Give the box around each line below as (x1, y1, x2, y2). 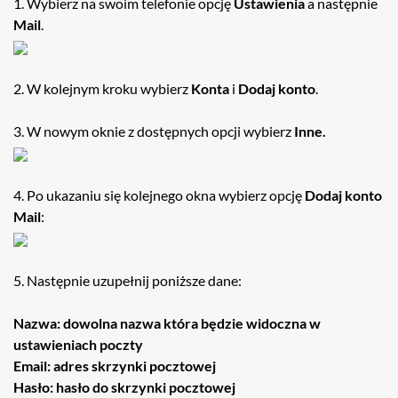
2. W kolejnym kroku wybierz (13, 80, 191, 97)
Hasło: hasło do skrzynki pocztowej (13, 378, 235, 395)
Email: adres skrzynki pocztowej (13, 357, 216, 374)
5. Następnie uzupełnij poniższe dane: (13, 272, 242, 289)
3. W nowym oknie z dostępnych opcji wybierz (13, 123, 294, 139)
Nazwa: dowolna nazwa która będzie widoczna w (13, 314, 321, 331)
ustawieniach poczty (13, 336, 143, 353)
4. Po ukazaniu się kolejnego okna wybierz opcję (13, 187, 305, 203)
